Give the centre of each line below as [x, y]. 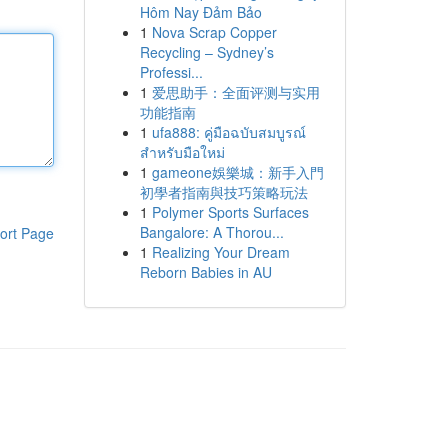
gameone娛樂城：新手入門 [237, 172]
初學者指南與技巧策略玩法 [223, 192]
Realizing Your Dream [220, 252]
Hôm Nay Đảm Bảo [200, 12]
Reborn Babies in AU [205, 272]
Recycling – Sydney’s [206, 52]
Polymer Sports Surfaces [230, 212]
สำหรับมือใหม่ [182, 152]
